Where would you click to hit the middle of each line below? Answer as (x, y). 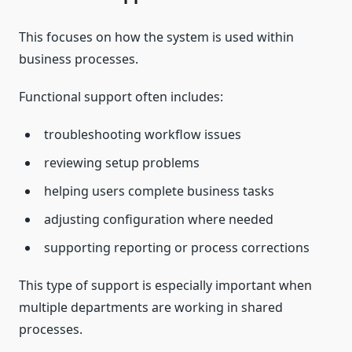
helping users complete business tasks (159, 191)
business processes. (79, 59)
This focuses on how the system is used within (156, 37)
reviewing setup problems (122, 163)
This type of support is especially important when (165, 286)
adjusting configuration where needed (159, 220)
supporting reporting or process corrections (177, 248)
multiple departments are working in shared (151, 308)
